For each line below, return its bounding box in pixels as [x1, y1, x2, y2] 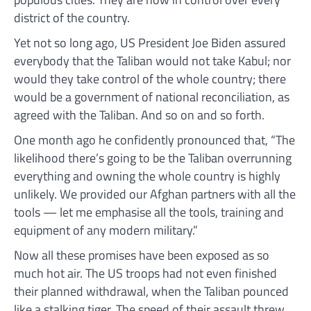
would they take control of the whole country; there [14, 69, 286, 88]
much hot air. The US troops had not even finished [14, 263, 277, 283]
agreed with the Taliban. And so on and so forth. [14, 105, 264, 124]
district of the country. [14, 8, 130, 27]
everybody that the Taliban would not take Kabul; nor [14, 51, 291, 70]
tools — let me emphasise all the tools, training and [14, 202, 284, 221]
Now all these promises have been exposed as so [14, 245, 269, 264]
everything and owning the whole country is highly [14, 166, 280, 185]
